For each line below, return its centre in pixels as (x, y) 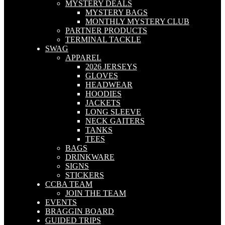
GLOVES (101, 76)
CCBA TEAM (69, 184)
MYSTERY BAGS (116, 12)
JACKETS (103, 103)
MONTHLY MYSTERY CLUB (137, 21)
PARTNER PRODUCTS (106, 30)
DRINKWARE (90, 157)
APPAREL (83, 58)
